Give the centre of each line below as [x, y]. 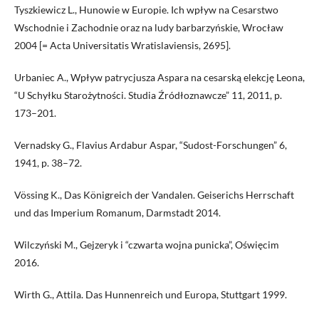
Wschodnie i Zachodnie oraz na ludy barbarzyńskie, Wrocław [149, 27]
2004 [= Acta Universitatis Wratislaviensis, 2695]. [122, 45]
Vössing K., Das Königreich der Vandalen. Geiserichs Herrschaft [154, 195]
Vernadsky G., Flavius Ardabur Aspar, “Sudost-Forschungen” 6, [151, 145]
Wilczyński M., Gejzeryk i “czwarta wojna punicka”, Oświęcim [147, 245]
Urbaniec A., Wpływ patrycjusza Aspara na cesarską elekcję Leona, [159, 77]
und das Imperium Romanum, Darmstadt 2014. [117, 213]
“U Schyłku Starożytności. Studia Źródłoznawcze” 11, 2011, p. [148, 95]
